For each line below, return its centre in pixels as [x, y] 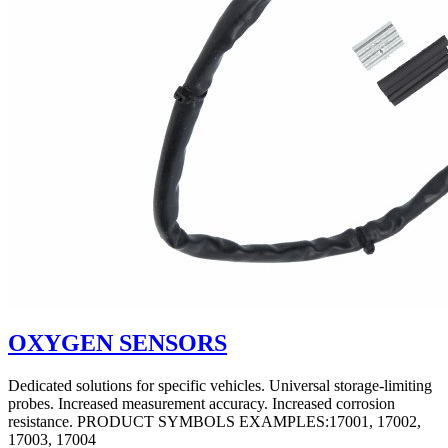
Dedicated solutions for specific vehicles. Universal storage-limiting [220, 386]
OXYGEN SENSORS [117, 343]
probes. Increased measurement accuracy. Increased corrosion [201, 404]
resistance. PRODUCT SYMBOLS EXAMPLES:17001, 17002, [214, 422]
